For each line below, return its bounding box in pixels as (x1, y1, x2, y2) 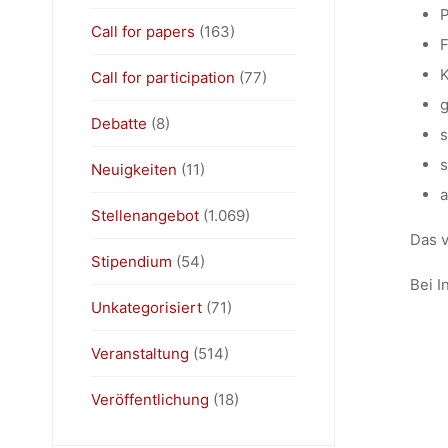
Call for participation (90, 67, 235, 87)
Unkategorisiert (90, 297, 202, 317)
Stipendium (90, 251, 172, 271)
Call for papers (90, 21, 195, 41)
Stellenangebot (90, 205, 199, 225)
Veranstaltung (90, 343, 189, 363)
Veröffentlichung (90, 389, 209, 409)
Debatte (90, 113, 147, 133)
